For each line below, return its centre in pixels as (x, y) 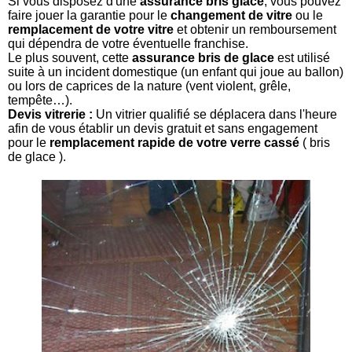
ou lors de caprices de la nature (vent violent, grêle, (149, 86)
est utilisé (302, 57)
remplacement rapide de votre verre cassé (174, 142)
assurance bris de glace (203, 57)
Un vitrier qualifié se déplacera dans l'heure (215, 114)
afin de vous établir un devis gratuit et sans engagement (163, 128)
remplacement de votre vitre (91, 29)
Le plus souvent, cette (70, 57)
